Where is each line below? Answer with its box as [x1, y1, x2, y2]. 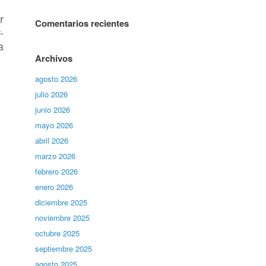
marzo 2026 [35, 150, 76, 161]
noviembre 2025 [35, 212, 90, 223]
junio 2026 [35, 104, 71, 115]
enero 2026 [35, 181, 74, 192]
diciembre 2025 [35, 197, 88, 208]
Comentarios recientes [35, 17, 129, 30]
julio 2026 [35, 88, 68, 100]
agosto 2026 [35, 73, 78, 84]
